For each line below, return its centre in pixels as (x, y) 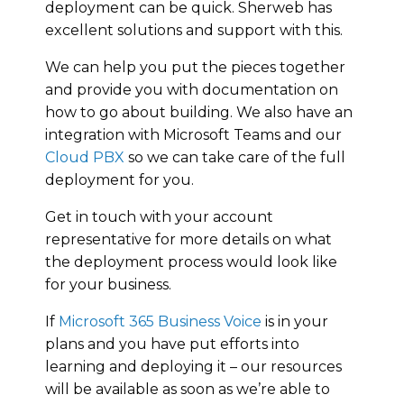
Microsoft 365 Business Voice (160, 321)
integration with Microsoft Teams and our (193, 134)
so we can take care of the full (235, 157)
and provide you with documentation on (192, 89)
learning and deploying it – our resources (193, 366)
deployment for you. (119, 179)
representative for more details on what (188, 239)
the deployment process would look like (191, 262)
